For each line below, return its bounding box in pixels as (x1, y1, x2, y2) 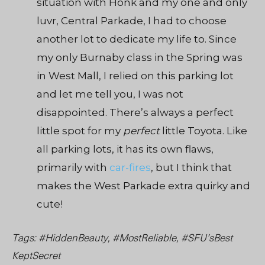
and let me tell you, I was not (37, 88, 183, 101)
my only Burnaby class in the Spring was (37, 51, 243, 64)
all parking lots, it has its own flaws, (37, 143, 214, 156)
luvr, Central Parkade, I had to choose (37, 15, 227, 27)
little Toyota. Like (160, 125, 247, 137)
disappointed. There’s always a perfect (37, 106, 234, 119)
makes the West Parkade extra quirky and (37, 180, 250, 192)
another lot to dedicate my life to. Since (37, 33, 237, 46)
